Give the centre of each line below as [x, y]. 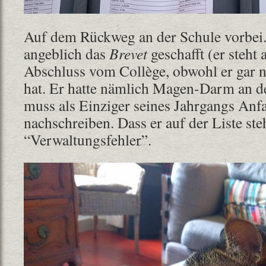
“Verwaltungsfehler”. [88, 140]
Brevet [128, 53]
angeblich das [66, 53]
